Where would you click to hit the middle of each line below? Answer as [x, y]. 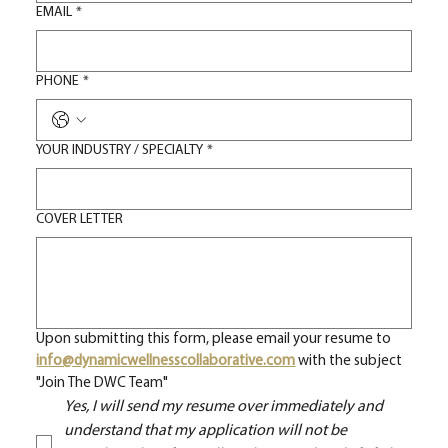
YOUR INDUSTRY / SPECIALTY [120, 151]
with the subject [350, 362]
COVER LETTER [80, 220]
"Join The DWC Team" [102, 384]
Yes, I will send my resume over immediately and [224, 407]
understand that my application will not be [206, 431]
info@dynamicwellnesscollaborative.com [166, 362]
